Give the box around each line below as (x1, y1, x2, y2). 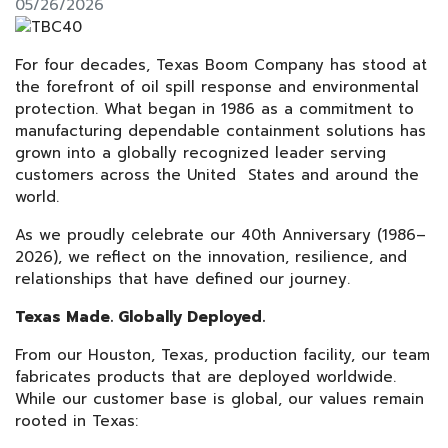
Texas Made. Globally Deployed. (15, 306, 270, 328)
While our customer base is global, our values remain (15, 388, 424, 410)
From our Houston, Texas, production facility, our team (15, 344, 430, 366)
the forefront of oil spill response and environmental (15, 76, 419, 98)
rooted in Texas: (15, 410, 144, 432)
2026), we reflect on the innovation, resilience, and (15, 246, 407, 268)
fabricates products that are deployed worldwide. (15, 366, 402, 388)
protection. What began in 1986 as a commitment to (15, 98, 414, 120)
